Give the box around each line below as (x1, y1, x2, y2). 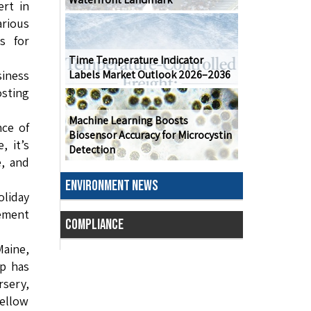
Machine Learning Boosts (68, 113, 188, 128)
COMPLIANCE (65, 216, 124, 234)
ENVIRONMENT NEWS (65, 177, 158, 195)
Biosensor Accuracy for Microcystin (68, 128, 232, 143)
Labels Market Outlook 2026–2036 (68, 67, 230, 83)
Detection (68, 142, 115, 158)
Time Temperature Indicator (68, 53, 203, 68)
